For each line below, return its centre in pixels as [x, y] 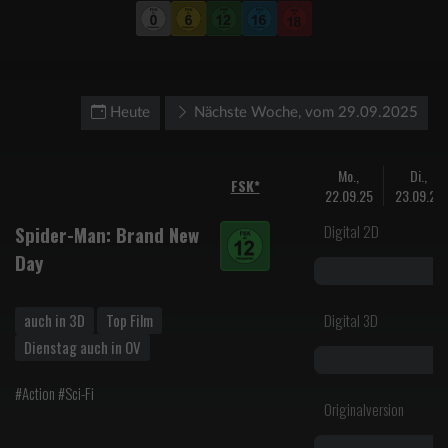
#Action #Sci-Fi [54, 393]
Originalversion [364, 409]
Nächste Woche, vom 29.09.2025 [306, 113]
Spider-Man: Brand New [107, 235]
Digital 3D [351, 320]
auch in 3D [54, 320]
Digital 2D [351, 231]
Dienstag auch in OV [82, 347]
